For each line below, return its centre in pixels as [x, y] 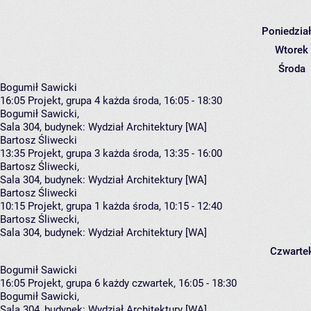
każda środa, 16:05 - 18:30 [162, 100]
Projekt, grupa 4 [64, 100]
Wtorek [292, 50]
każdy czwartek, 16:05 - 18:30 [170, 283]
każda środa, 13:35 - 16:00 [162, 153]
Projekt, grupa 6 [64, 283]
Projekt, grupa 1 [64, 206]
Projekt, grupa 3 [64, 153]
